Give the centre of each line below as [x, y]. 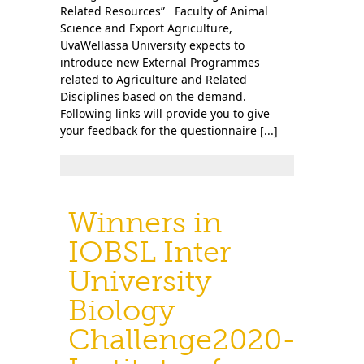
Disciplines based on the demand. [153, 96]
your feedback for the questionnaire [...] [169, 130]
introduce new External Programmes [160, 62]
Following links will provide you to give [165, 113]
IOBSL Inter [149, 251]
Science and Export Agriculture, [146, 28]
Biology [122, 310]
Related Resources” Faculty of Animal [164, 11]
